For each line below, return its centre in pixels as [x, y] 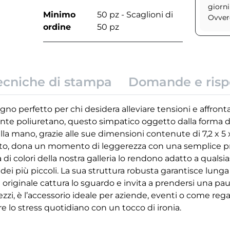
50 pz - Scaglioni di [135, 15]
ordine [57, 27]
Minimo [59, 15]
